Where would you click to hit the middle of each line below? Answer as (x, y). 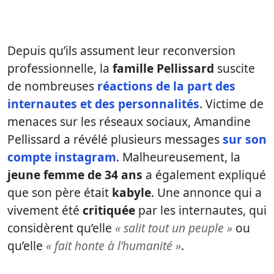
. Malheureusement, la (178, 157)
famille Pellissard (163, 68)
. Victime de (231, 104)
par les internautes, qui (201, 210)
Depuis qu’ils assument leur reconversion (121, 51)
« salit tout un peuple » (174, 228)
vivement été (45, 210)
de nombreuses (52, 86)
